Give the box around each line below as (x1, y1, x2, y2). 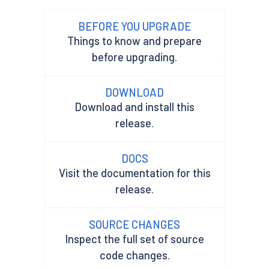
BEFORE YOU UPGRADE (78, 19, 191, 33)
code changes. (99, 248, 170, 262)
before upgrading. (92, 50, 177, 64)
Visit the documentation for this (58, 166, 211, 180)
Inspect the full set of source (65, 232, 204, 246)
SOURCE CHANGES (89, 217, 180, 231)
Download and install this (74, 100, 195, 113)
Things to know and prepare (67, 34, 202, 47)
